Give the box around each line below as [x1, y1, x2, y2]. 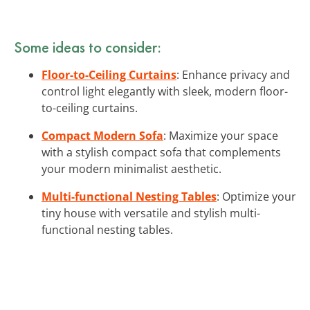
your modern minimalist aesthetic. [42, 161, 221, 176]
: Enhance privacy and [176, 66, 290, 82]
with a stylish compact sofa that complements [42, 144, 281, 160]
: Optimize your [217, 188, 296, 204]
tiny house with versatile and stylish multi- [42, 205, 260, 221]
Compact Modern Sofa [42, 127, 163, 143]
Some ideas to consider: [14, 36, 161, 57]
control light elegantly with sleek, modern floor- [42, 83, 288, 99]
